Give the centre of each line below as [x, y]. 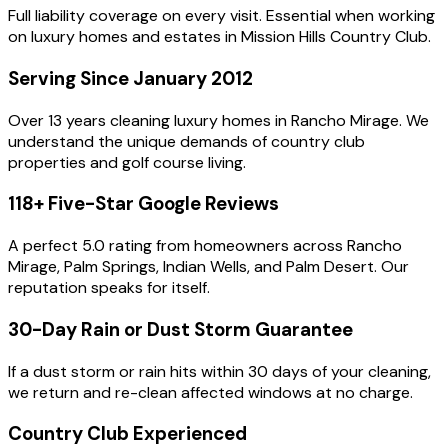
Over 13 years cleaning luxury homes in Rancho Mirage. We [218, 120]
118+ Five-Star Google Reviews [143, 204]
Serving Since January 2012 [130, 78]
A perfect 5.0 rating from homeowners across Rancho [205, 246]
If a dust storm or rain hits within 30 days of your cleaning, [219, 371]
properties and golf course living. [127, 162]
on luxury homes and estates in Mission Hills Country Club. [219, 37]
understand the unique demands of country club [186, 141]
